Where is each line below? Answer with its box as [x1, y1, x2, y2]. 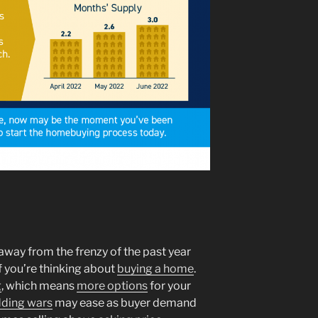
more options [77, 279, 148, 293]
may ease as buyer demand [53, 296, 197, 310]
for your [148, 279, 191, 293]
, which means [1, 279, 77, 293]
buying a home [117, 262, 194, 276]
